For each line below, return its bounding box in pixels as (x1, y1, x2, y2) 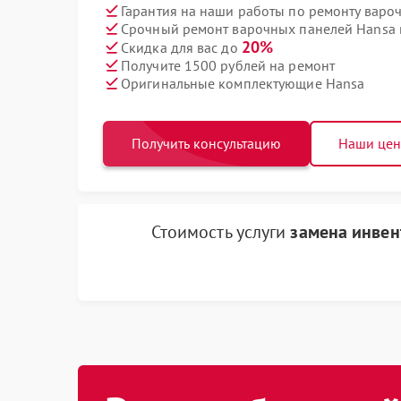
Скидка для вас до (121, 38, 242, 56)
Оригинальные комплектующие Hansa (121, 73, 365, 92)
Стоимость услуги (150, 220, 291, 243)
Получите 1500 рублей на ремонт (121, 55, 335, 74)
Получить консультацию (132, 134, 281, 152)
